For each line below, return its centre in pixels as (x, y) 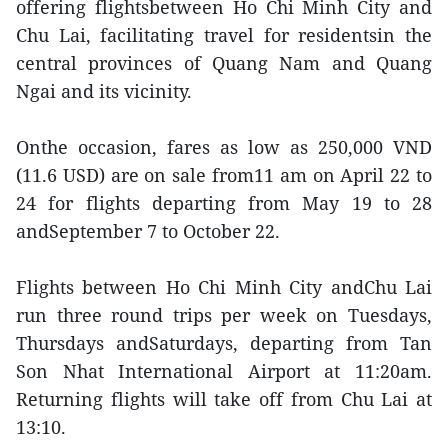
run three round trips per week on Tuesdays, (224, 315)
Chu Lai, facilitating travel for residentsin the (224, 35)
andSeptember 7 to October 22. (148, 231)
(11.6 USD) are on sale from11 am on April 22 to (224, 175)
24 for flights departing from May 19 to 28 (224, 203)
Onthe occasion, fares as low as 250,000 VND (224, 147)
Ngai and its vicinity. (104, 91)
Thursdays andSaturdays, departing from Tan (224, 343)
